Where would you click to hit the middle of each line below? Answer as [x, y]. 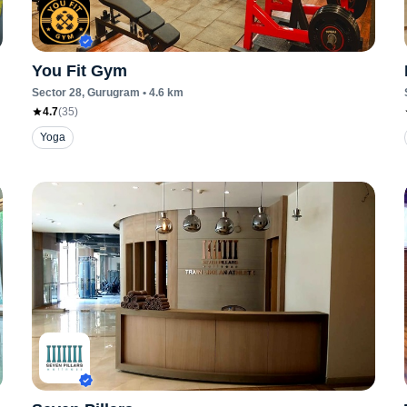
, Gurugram [110, 93]
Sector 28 [56, 93]
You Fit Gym [79, 71]
